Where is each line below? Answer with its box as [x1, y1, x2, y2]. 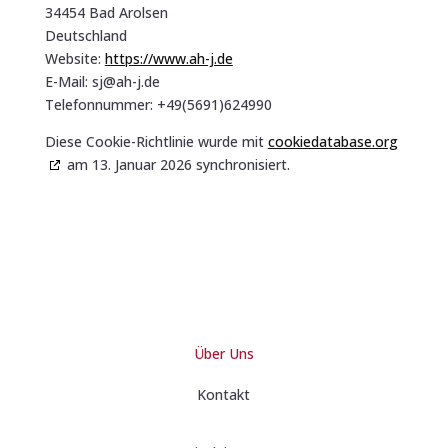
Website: [44, 48, 105, 68]
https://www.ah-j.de [104, 48, 233, 68]
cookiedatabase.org [267, 131, 398, 151]
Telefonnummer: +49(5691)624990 [44, 94, 272, 114]
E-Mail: [44, 71, 92, 91]
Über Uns [193, 343, 254, 363]
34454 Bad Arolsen [44, 2, 168, 22]
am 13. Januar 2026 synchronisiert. [62, 154, 290, 174]
